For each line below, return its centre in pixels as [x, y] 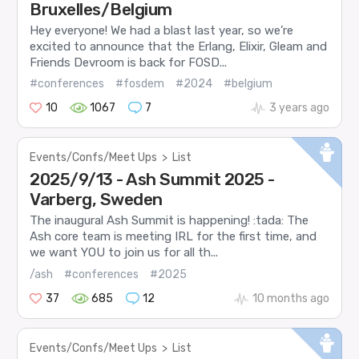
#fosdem [140, 84]
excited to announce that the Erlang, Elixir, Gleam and [179, 46]
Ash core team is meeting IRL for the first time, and [173, 237]
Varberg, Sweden [96, 200]
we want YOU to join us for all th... [124, 253]
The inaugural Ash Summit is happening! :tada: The [169, 221]
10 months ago [290, 298]
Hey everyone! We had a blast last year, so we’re [162, 30]
